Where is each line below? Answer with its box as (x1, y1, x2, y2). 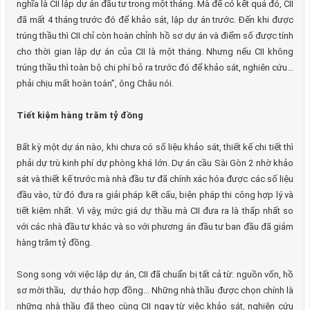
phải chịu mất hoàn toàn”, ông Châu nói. (17, 78, 174, 89)
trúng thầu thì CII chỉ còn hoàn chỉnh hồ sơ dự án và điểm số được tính (17, 30, 293, 41)
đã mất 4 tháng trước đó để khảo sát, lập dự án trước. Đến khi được (17, 15, 293, 25)
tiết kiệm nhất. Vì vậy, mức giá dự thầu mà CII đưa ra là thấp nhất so (17, 206, 293, 216)
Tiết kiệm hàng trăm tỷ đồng (17, 110, 143, 120)
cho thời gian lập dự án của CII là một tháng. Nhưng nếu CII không (17, 46, 293, 57)
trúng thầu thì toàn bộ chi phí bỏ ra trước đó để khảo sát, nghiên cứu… (17, 62, 293, 73)
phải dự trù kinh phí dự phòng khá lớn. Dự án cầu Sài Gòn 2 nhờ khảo (17, 158, 293, 168)
